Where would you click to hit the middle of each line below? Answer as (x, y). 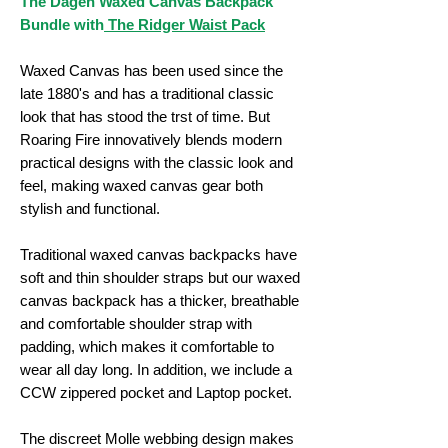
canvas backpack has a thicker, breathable (159, 300)
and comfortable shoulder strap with (136, 323)
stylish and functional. (90, 208)
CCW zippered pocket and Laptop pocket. (156, 392)
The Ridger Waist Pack (184, 24)
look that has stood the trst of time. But (145, 116)
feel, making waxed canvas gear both (141, 185)
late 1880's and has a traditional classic (147, 93)
